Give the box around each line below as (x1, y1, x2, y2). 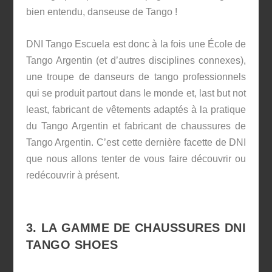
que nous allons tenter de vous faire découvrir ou (25, 154, 246, 165)
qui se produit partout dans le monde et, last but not (25, 88, 246, 99)
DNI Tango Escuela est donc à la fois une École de (25, 39, 246, 50)
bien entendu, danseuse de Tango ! (25, 7, 177, 18)
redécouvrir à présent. (25, 170, 120, 181)
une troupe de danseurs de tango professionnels (25, 72, 246, 83)
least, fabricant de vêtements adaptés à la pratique (25, 104, 246, 115)
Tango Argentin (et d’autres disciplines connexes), (25, 55, 246, 66)
